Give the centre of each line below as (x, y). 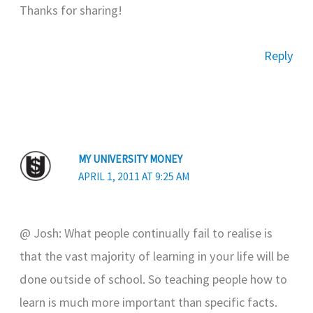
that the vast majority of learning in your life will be (155, 256)
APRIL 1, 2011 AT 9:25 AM (134, 176)
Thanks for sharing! (71, 10)
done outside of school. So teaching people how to (154, 279)
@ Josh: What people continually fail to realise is (146, 233)
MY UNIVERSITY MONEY (131, 159)
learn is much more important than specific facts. (149, 303)
